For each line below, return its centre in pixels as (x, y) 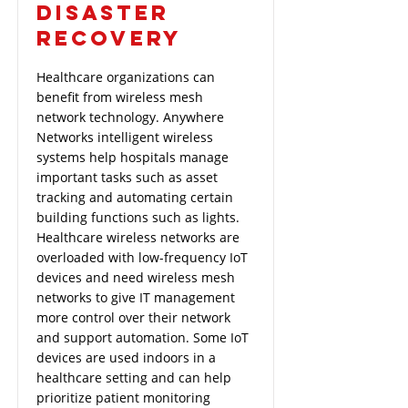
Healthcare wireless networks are (138, 237)
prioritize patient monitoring (123, 398)
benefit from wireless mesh (120, 97)
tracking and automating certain (135, 197)
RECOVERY (109, 38)
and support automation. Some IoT (143, 337)
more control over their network (133, 317)
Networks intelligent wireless (125, 137)
